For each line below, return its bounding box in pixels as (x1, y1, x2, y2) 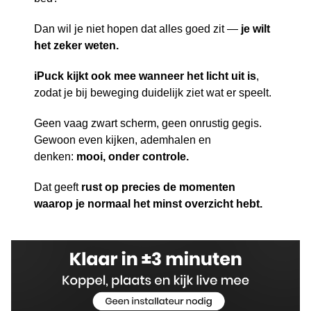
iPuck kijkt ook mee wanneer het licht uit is (34, 70, 257, 83)
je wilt (241, 23, 271, 35)
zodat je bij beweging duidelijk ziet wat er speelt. (34, 87, 272, 99)
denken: (34, 151, 77, 163)
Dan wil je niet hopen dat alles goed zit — (34, 23, 242, 35)
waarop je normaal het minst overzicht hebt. (34, 198, 263, 210)
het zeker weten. (34, 40, 119, 52)
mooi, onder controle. (76, 151, 190, 163)
